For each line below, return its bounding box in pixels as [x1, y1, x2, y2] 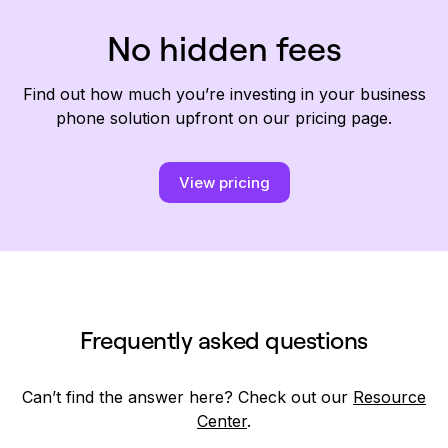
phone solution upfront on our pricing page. [56, 107, 392, 128]
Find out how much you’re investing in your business [22, 83, 426, 104]
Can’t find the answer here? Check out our [22, 386, 353, 407]
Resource [353, 386, 426, 407]
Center [197, 410, 247, 431]
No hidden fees [106, 26, 342, 70]
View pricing [178, 172, 270, 192]
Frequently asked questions [80, 324, 368, 355]
